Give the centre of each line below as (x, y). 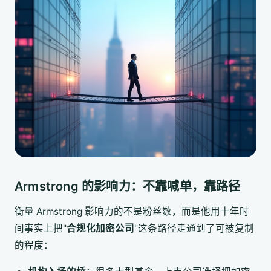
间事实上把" (41, 229)
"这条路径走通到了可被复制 (194, 229)
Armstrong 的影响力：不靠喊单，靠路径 (128, 186)
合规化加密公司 (100, 229)
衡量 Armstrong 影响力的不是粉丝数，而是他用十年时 (132, 212)
